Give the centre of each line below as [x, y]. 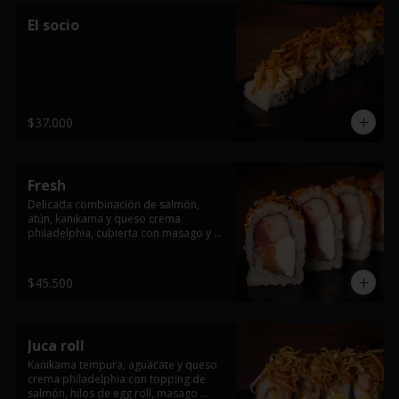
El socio [53, 25]
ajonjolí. [48, 247]
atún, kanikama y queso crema [104, 219]
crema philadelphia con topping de [117, 379]
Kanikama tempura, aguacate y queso [122, 365]
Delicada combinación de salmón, [114, 204]
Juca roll [56, 346]
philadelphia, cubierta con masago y [119, 233]
